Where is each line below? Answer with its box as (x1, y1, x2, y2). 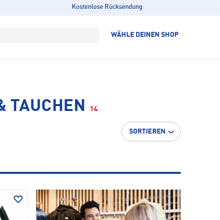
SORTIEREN (129, 128, 165, 135)
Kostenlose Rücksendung (71, 4, 142, 10)
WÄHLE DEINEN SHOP (111, 31, 179, 38)
